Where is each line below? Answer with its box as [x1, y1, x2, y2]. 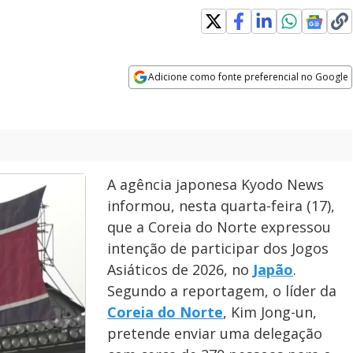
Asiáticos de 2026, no [107, 260, 253, 279]
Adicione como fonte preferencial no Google [148, 70, 349, 84]
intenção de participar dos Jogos [107, 239, 329, 258]
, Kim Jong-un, [223, 303, 317, 321]
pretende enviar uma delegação [107, 324, 322, 343]
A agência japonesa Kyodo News [107, 175, 324, 194]
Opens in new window [128, 90, 258, 107]
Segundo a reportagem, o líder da [107, 281, 336, 300]
